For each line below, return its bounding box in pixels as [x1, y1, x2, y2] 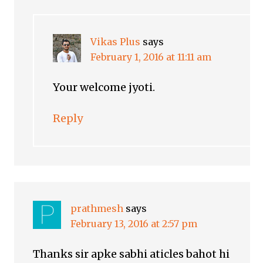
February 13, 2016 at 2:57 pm [70, 218, 198, 230]
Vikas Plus [90, 36, 141, 48]
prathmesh [70, 203, 124, 215]
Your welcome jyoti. [53, 80, 156, 95]
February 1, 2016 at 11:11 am [90, 51, 212, 63]
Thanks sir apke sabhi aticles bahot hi [33, 247, 230, 261]
